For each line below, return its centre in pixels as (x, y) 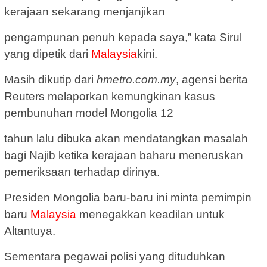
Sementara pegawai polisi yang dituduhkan (115, 257)
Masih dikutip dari (50, 80)
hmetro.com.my (136, 80)
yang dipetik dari (48, 54)
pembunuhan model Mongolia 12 (89, 113)
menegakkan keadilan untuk (150, 215)
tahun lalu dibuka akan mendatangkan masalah (126, 139)
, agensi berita (212, 80)
